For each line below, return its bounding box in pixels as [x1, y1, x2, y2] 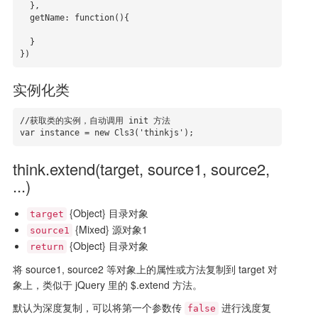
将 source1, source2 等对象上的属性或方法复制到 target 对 [12, 262, 278, 276]
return [29, 241, 64, 252]
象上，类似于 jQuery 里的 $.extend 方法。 [12, 278, 202, 292]
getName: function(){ [19, 13, 30, 23]
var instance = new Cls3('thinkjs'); [19, 128, 194, 138]
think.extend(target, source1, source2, [12, 158, 270, 180]
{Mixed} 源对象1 [72, 222, 148, 236]
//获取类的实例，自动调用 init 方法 [19, 116, 170, 126]
